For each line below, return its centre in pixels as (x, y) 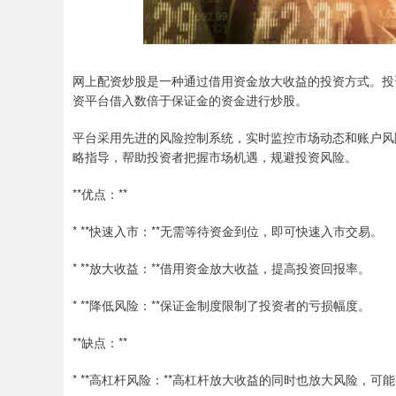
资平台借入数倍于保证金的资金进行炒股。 (190, 100)
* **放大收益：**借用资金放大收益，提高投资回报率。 (221, 268)
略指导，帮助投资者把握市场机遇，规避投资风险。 (215, 156)
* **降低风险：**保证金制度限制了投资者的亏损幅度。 (221, 305)
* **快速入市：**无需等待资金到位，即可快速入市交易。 (228, 231)
